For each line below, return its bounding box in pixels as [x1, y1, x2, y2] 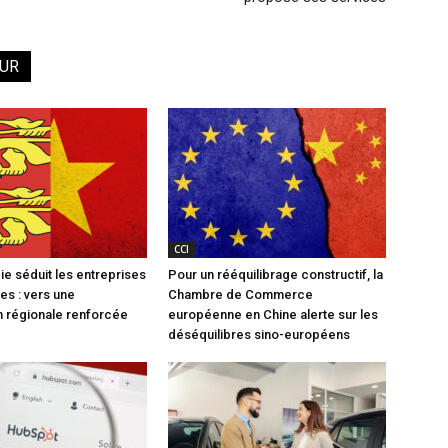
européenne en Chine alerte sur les [168, 306, 378, 322]
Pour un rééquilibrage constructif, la [168, 266, 383, 282]
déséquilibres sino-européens [168, 326, 350, 342]
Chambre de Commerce [168, 286, 313, 302]
